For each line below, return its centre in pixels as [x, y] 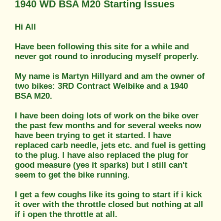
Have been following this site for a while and [102, 46]
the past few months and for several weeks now [108, 125]
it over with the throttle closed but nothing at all [109, 204]
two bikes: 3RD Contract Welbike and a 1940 [101, 86]
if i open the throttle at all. [66, 214]
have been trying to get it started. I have [93, 135]
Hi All [25, 27]
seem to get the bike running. [72, 175]
